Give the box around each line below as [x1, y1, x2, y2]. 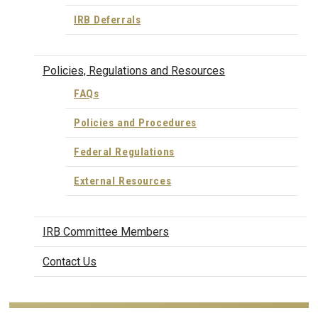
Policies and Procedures [74, 116, 197, 129]
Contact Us [43, 254, 97, 268]
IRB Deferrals [74, 13, 141, 26]
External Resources [74, 174, 172, 187]
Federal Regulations [74, 145, 175, 158]
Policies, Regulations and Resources [43, 63, 225, 77]
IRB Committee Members [43, 224, 169, 238]
